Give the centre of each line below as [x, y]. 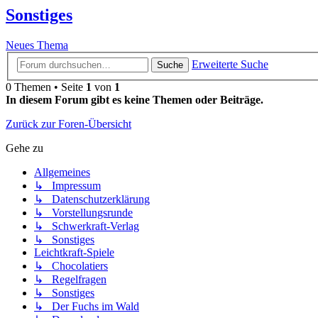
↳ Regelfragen [70, 279]
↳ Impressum [67, 185]
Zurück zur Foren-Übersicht [68, 124]
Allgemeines [62, 172]
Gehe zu [24, 148]
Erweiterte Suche [230, 64]
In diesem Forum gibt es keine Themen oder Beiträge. [135, 99]
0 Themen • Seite [46, 87]
